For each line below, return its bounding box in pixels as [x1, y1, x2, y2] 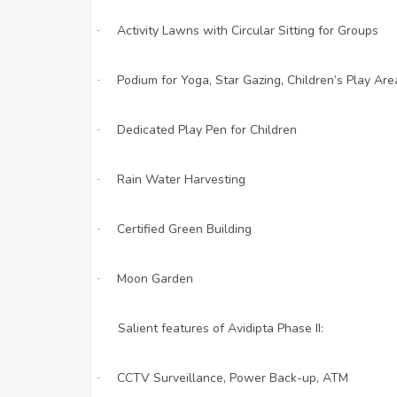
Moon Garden [117, 269, 193, 287]
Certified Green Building [117, 220, 252, 237]
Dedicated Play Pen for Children [117, 121, 297, 138]
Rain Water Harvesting [117, 170, 245, 188]
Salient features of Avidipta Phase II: [118, 319, 323, 337]
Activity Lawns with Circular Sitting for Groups [117, 21, 378, 39]
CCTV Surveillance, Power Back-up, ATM [117, 369, 348, 386]
